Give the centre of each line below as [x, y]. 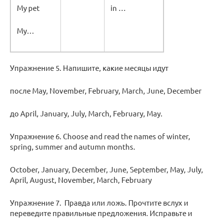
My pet [28, 8]
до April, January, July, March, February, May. [86, 113]
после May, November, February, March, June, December [106, 91]
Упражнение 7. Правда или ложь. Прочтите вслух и [99, 203]
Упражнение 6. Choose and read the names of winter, [100, 136]
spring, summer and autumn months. [73, 147]
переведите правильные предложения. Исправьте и [101, 213]
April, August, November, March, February [81, 180]
